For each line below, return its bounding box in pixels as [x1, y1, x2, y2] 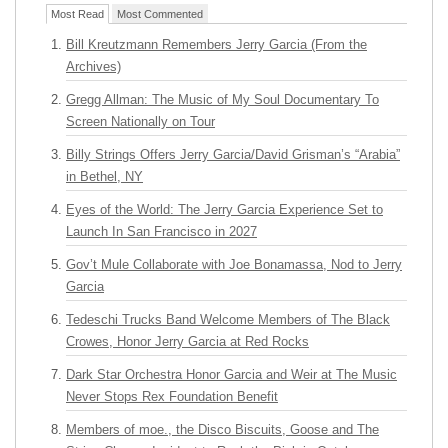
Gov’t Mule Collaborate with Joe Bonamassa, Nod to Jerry [66, 257, 402, 272]
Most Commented [117, 8, 203, 20]
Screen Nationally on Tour [66, 114, 215, 129]
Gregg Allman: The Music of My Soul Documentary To [66, 92, 379, 107]
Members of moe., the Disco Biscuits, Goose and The [66, 422, 379, 437]
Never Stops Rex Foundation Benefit [66, 389, 278, 404]
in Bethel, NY [66, 169, 143, 184]
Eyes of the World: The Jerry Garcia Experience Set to [66, 202, 383, 217]
